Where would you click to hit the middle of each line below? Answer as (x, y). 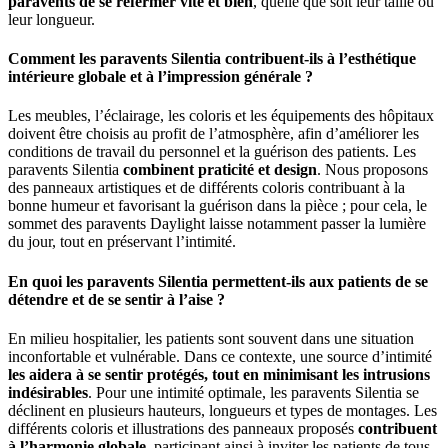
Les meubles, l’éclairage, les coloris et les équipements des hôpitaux (221, 116)
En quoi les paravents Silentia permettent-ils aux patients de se (218, 281)
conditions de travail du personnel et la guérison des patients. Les (212, 152)
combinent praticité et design (220, 170)
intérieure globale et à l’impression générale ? (160, 77)
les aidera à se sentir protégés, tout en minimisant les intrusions (219, 374)
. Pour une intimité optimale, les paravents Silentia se (253, 392)
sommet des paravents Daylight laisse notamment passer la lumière (217, 224)
